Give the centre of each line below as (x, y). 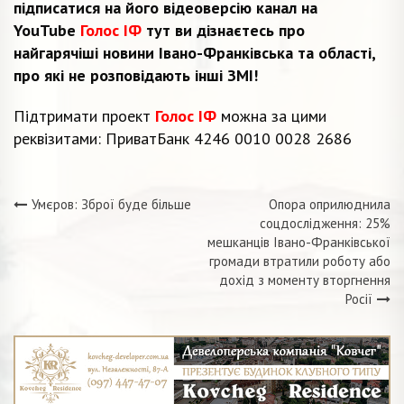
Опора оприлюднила (330, 204)
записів (77, 265)
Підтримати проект (84, 115)
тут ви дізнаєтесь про (225, 30)
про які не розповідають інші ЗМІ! (136, 75)
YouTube (45, 30)
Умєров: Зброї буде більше (111, 204)
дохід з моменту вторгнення (305, 280)
